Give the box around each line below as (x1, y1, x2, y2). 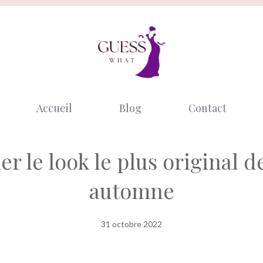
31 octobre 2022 (101, 219, 162, 230)
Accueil (36, 101, 72, 116)
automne (89, 176, 174, 205)
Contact (188, 101, 227, 116)
